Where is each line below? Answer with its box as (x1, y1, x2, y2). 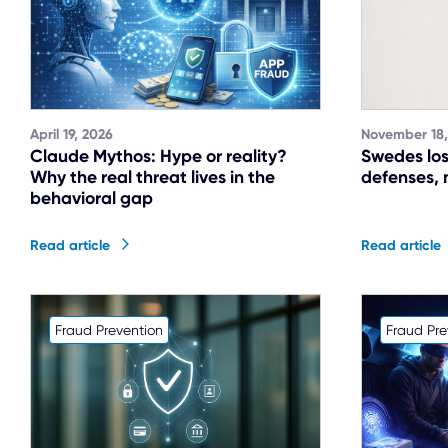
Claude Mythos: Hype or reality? (30, 144, 287, 167)
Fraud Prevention (54, 321, 163, 338)
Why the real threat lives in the (30, 165, 275, 188)
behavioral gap (30, 186, 153, 209)
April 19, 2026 (30, 126, 113, 143)
